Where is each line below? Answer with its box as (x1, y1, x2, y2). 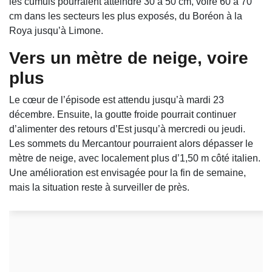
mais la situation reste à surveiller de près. (9, 182, 189, 193)
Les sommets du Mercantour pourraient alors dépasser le (9, 138, 253, 149)
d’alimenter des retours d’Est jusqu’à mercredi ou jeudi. (9, 124, 245, 135)
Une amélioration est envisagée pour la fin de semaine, (9, 168, 246, 178)
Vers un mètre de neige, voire (9, 49, 248, 68)
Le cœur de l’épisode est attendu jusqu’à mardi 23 (9, 95, 224, 106)
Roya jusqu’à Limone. (9, 25, 103, 36)
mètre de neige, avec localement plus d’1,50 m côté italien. (9, 153, 260, 164)
